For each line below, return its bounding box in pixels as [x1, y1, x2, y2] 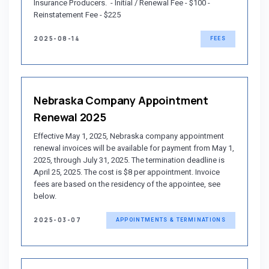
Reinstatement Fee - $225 [34, 8, 121, 20]
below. [34, 190, 56, 202]
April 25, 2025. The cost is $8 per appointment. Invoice [34, 166, 220, 178]
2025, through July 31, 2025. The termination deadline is [34, 154, 225, 166]
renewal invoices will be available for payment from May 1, [34, 142, 234, 154]
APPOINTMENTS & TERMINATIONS [115, 216, 226, 225]
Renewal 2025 [34, 109, 106, 124]
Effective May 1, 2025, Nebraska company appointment [34, 130, 224, 142]
